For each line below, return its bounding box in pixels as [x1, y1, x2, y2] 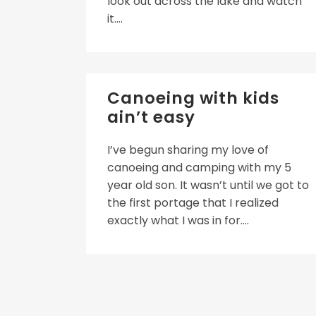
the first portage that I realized [107, 195, 279, 211]
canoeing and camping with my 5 [107, 159, 291, 176]
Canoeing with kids [107, 87, 279, 109]
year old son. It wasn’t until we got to [107, 177, 309, 193]
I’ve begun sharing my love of [107, 142, 269, 158]
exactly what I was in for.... [107, 212, 249, 229]
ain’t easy [107, 106, 195, 128]
